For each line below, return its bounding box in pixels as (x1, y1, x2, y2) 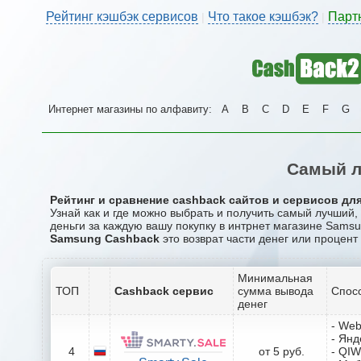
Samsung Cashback (50, 231, 160, 245)
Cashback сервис (114, 284, 214, 297)
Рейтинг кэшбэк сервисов (46, 10, 198, 23)
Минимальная (238, 271, 313, 284)
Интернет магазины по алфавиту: (48, 103, 215, 115)
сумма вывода (238, 284, 313, 297)
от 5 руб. (259, 344, 305, 358)
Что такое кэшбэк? (208, 10, 318, 23)
